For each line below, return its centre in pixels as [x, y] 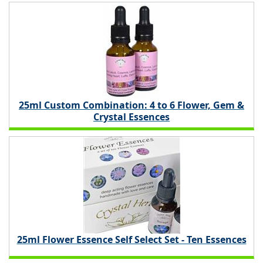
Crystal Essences [131, 117]
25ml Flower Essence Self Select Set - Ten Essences [131, 240]
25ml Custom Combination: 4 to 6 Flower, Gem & [131, 105]
